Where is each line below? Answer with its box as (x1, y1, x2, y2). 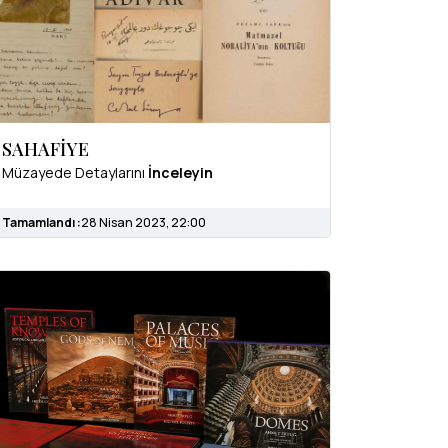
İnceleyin (148, 162, 213, 182)
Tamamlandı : (2, 213, 81, 231)
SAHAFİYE (2, 136, 89, 161)
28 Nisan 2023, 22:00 (81, 213, 206, 231)
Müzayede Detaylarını (2, 162, 148, 182)
